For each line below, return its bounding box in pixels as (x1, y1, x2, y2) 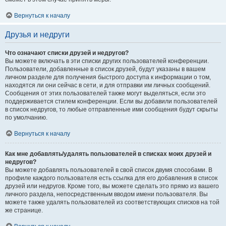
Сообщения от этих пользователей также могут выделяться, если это (5, 89, 206, 97)
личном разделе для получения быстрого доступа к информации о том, (5, 73, 211, 81)
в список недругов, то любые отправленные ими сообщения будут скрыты (5, 105, 218, 113)
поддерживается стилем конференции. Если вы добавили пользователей (5, 97, 217, 105)
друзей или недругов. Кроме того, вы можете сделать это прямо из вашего (5, 182, 219, 190)
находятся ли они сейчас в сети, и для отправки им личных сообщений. (5, 81, 210, 89)
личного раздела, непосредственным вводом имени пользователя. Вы (5, 190, 208, 198)
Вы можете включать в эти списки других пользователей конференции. (5, 57, 209, 65)
